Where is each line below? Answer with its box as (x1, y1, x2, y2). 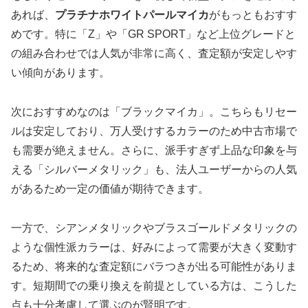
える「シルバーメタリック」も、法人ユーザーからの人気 (11, 164, 297, 176)
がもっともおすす (209, 9, 297, 21)
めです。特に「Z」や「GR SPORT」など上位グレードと (11, 28, 296, 41)
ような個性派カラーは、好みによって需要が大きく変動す (11, 241, 297, 253)
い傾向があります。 (11, 67, 110, 79)
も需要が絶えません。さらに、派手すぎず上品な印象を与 (11, 144, 297, 157)
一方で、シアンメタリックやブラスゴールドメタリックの (11, 221, 297, 234)
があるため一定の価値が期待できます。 (11, 183, 209, 195)
